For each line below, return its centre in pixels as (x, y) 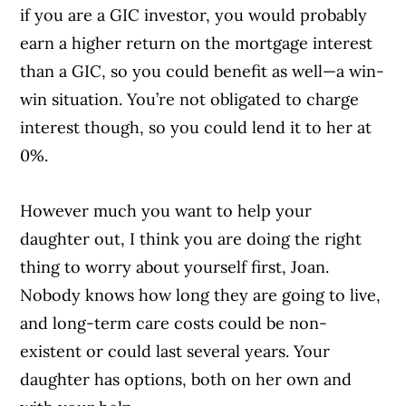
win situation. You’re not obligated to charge (190, 100)
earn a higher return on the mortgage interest (197, 43)
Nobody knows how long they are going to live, (201, 295)
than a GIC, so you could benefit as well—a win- (203, 72)
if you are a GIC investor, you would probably (194, 15)
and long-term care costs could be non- (174, 324)
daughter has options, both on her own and (186, 380)
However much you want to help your (166, 211)
